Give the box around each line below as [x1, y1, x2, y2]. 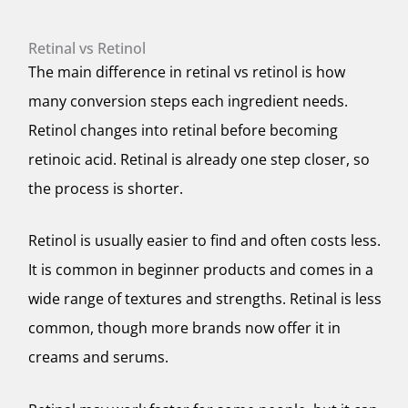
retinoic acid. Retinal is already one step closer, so [28, 148, 370, 169]
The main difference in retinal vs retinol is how [28, 61, 345, 82]
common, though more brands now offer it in [28, 318, 341, 339]
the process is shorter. [28, 178, 183, 199]
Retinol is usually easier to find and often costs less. [28, 230, 381, 251]
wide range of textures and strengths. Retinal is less [28, 289, 382, 310]
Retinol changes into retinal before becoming [28, 119, 338, 140]
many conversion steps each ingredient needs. [28, 90, 348, 111]
